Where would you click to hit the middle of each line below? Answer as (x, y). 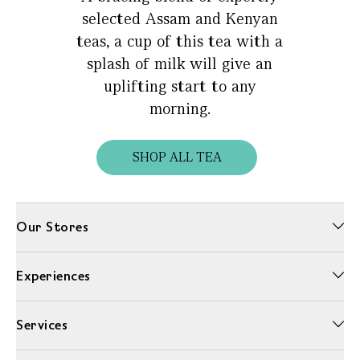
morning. (180, 109)
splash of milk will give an (180, 64)
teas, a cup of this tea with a (180, 41)
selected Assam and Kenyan (180, 19)
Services (42, 325)
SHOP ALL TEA (177, 157)
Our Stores (52, 227)
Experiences (53, 276)
